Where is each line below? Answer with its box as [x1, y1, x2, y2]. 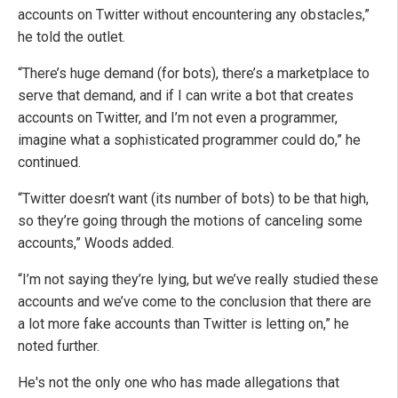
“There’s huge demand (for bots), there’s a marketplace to [18, 65, 370, 83]
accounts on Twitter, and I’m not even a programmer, [18, 109, 338, 127]
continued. [18, 154, 81, 171]
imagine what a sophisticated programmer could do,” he [18, 131, 361, 149]
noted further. [18, 338, 99, 355]
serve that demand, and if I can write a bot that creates [18, 87, 354, 105]
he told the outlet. [18, 28, 125, 46]
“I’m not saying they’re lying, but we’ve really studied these [18, 271, 378, 289]
